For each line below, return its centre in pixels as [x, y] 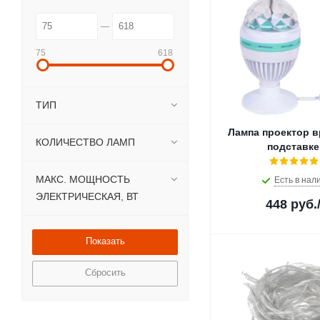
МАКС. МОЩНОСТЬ [83, 179]
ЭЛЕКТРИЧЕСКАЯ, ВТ [87, 196]
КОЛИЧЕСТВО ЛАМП [85, 142]
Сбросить [105, 272]
